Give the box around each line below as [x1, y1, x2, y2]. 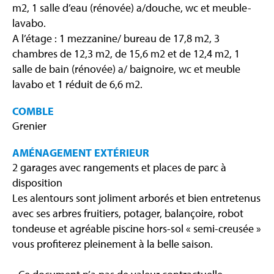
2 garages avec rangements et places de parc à [12, 160, 226, 175]
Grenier [12, 119, 46, 133]
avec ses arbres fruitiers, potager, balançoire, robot [12, 206, 243, 221]
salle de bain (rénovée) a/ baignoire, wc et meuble [12, 62, 240, 76]
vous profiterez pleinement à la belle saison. [12, 237, 213, 251]
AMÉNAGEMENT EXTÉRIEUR [12, 146, 149, 160]
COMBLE [12, 104, 54, 119]
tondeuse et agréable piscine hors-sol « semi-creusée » [12, 221, 261, 236]
